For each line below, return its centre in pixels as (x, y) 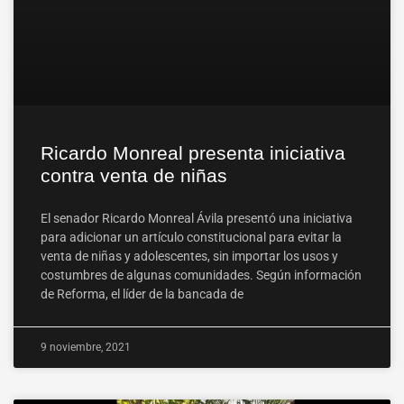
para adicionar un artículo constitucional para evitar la (191, 238)
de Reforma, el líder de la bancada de (142, 294)
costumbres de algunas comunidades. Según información (201, 275)
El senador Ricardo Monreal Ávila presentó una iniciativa (197, 219)
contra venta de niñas (134, 176)
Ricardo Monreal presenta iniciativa (193, 153)
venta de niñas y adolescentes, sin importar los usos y (189, 257)
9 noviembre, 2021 (86, 348)
